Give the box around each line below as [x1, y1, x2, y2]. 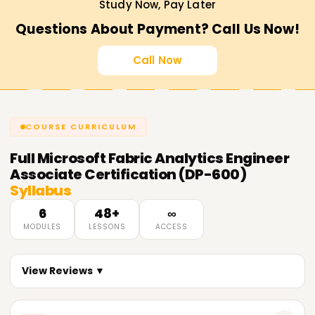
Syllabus [10, 181, 72, 201]
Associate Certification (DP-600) [10, 165, 247, 185]
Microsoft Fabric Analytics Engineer [37, 148, 290, 169]
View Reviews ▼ [22, 264, 105, 278]
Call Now [132, 53, 183, 68]
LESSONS [88, 221, 126, 233]
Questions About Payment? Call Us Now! [15, 20, 300, 39]
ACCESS [155, 221, 188, 233]
